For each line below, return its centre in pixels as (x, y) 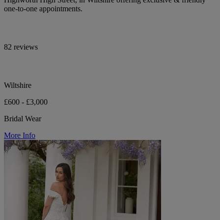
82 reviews (21, 47)
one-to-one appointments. (43, 9)
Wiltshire (18, 85)
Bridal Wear (23, 119)
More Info (20, 136)
